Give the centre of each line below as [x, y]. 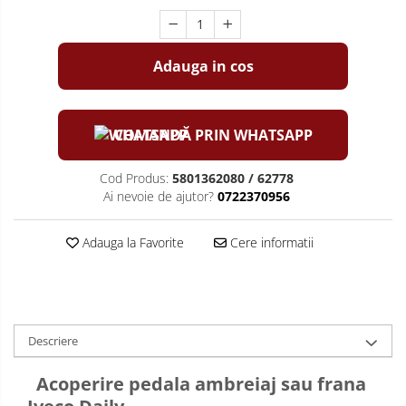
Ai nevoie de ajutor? [158, 196]
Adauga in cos [203, 66]
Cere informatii [270, 242]
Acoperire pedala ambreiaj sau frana [197, 383]
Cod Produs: [134, 178]
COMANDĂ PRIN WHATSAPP [213, 135]
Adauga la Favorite [131, 242]
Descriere [53, 340]
